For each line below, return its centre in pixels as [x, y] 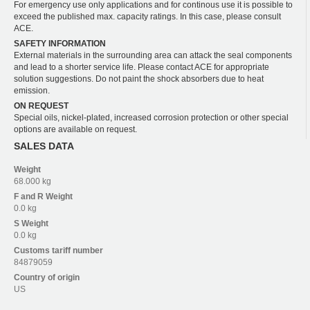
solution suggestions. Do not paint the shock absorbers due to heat [139, 79]
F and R [30, 197]
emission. [32, 90]
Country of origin [47, 278]
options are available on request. [75, 129]
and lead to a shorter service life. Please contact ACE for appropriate [142, 67]
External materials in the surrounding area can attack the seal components [153, 55]
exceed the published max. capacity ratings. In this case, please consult [147, 16]
